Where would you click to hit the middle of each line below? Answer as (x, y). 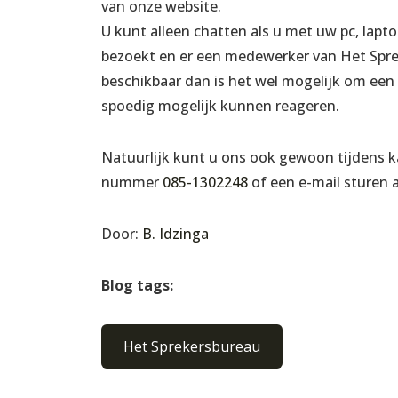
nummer (132, 182)
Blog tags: (137, 285)
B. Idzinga (175, 233)
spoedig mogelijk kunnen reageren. (220, 105)
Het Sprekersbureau (192, 346)
